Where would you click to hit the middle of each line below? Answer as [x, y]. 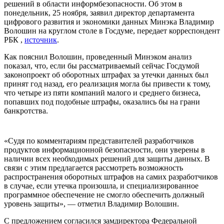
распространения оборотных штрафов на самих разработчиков [111, 176]
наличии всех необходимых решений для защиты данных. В [107, 158]
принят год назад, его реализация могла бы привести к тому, [107, 83]
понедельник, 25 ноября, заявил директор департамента [99, 12]
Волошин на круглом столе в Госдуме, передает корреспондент [112, 30]
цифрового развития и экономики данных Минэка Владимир [109, 21]
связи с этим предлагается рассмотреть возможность [93, 167]
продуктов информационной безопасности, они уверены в [104, 149]
